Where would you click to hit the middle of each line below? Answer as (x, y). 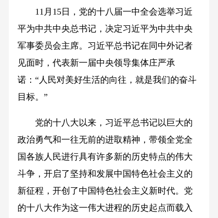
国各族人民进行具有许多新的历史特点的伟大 (105, 157)
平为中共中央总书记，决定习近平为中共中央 (105, 29)
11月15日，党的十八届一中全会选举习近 (105, 12)
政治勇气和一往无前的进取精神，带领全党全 (105, 140)
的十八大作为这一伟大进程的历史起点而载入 (105, 208)
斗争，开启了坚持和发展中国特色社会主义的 (105, 174)
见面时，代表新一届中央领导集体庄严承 (96, 63)
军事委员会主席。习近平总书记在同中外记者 (105, 46)
